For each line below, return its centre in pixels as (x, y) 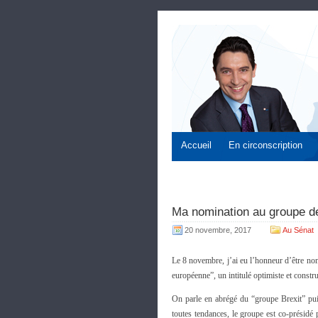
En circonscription (265, 145)
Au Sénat (298, 230)
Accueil (196, 145)
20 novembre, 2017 (218, 230)
